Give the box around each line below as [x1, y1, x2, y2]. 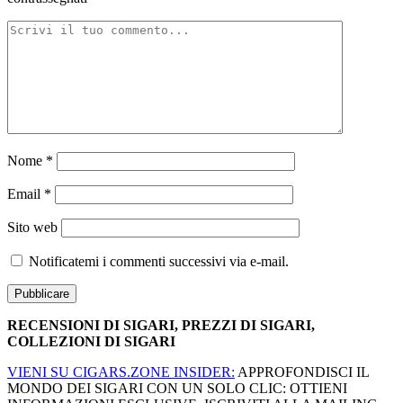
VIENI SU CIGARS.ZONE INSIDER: [7, 364, 235, 381]
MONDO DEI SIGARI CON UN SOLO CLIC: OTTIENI [7, 381, 347, 397]
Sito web [7, 219, 58, 236]
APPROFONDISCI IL [235, 364, 369, 381]
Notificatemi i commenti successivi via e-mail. [29, 254, 289, 270]
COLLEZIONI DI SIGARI [7, 334, 175, 350]
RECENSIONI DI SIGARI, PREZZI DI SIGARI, [7, 318, 315, 334]
